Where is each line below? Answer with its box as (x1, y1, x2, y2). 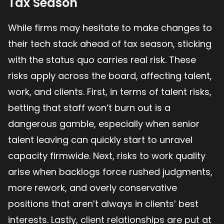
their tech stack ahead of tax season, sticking (8, 37, 211, 50)
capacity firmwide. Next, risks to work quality (8, 149, 205, 162)
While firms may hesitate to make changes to (8, 21, 212, 34)
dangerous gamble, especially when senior (8, 117, 199, 130)
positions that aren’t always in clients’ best (8, 197, 198, 210)
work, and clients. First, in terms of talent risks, (8, 85, 211, 98)
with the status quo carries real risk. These (8, 53, 196, 66)
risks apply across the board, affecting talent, (8, 69, 212, 82)
